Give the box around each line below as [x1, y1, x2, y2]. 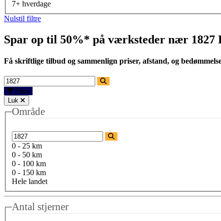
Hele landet [12, 177, 47, 185]
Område [12, 106, 45, 118]
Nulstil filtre [4, 14, 41, 23]
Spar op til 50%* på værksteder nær [4, 33, 191, 46]
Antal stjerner [12, 201, 69, 213]
